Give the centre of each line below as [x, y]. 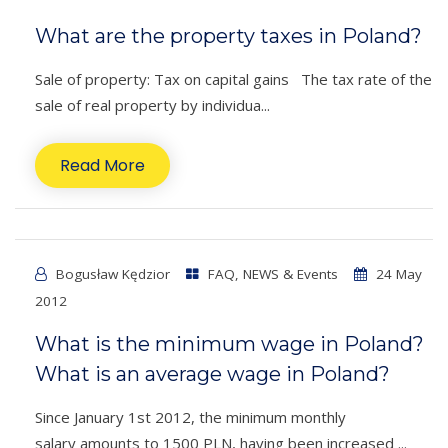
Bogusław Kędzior [113, 274]
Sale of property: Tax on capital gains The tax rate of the [233, 79]
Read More [102, 166]
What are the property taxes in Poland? [228, 36]
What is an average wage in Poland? [212, 374]
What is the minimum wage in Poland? [229, 344]
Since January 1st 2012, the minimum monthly [190, 417]
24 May [397, 274]
